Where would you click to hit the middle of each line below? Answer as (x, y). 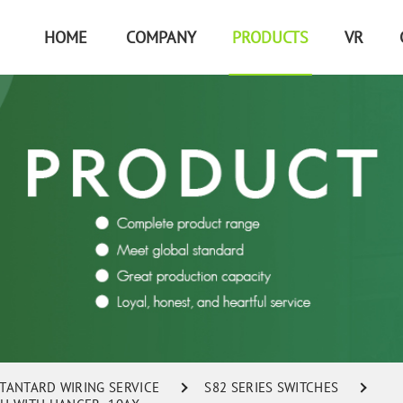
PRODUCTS (270, 37)
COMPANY (161, 37)
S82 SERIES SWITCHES (272, 387)
